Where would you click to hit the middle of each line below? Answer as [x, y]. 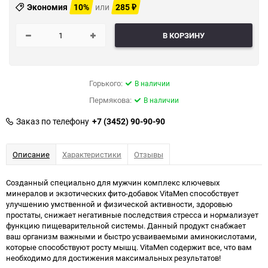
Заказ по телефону [53, 121]
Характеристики [92, 154]
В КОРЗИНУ [183, 35]
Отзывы [149, 154]
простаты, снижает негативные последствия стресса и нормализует [132, 215]
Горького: [106, 83]
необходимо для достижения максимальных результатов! [113, 258]
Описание [31, 154]
